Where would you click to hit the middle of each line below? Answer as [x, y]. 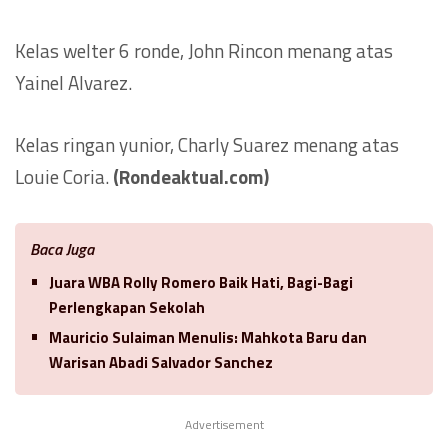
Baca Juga [62, 248]
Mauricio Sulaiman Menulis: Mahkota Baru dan [208, 337]
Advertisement [224, 424]
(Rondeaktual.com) [191, 176]
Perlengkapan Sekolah [127, 307]
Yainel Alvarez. [73, 82]
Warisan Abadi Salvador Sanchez [161, 362]
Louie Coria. [64, 176]
